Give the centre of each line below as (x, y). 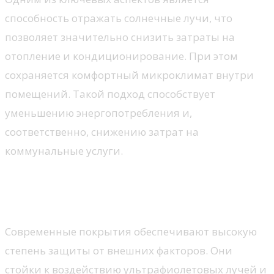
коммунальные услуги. (64, 150)
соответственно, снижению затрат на (102, 131)
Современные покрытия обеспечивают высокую (131, 232)
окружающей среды (72, 201)
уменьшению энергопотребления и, (98, 113)
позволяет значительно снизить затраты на (120, 37)
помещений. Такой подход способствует (110, 94)
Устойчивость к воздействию (103, 182)
